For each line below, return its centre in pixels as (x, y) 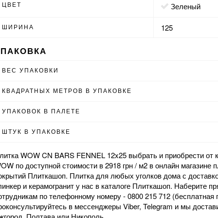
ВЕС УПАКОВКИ (31, 70)
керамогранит (52, 186)
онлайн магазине (183, 165)
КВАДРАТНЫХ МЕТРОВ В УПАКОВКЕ (67, 90)
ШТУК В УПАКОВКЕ (36, 131)
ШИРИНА (18, 26)
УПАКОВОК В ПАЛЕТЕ (41, 111)
